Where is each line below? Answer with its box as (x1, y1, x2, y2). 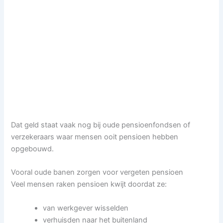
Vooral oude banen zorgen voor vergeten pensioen (11, 168, 184, 177)
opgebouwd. (11, 144, 54, 153)
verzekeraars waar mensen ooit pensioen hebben (11, 132, 179, 141)
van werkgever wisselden (43, 203, 129, 213)
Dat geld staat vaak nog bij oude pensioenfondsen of (11, 120, 191, 129)
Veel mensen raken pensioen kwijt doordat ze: (11, 180, 167, 189)
